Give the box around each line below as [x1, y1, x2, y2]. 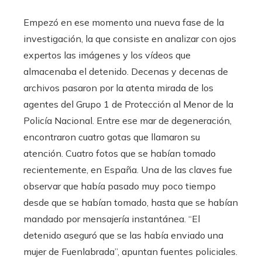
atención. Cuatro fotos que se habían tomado [23, 147, 216, 160]
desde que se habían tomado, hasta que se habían [23, 196, 238, 209]
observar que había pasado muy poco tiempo [23, 180, 216, 192]
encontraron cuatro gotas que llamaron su [23, 131, 200, 143]
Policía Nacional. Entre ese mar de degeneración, [23, 115, 232, 127]
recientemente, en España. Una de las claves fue [23, 164, 232, 176]
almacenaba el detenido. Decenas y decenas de [23, 65, 228, 78]
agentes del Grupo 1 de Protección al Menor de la [23, 98, 233, 111]
